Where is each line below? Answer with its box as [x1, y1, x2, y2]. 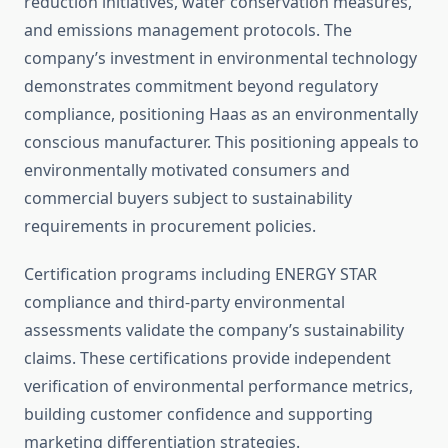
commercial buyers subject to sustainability [24, 187, 352, 210]
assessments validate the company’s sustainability [24, 319, 404, 342]
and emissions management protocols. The [24, 19, 352, 42]
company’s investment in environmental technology [24, 47, 417, 70]
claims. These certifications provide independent [24, 347, 391, 370]
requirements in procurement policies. [24, 215, 316, 238]
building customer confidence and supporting [24, 403, 373, 426]
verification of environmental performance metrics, [24, 375, 413, 398]
